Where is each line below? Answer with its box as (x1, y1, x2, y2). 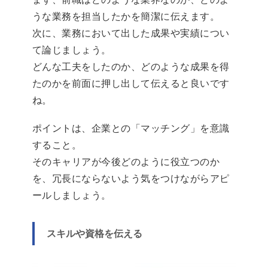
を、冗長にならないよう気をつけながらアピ (32, 173, 230, 184)
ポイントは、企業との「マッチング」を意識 (32, 123, 230, 134)
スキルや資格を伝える (47, 229, 142, 239)
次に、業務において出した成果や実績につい (32, 28, 230, 39)
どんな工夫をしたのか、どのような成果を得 (32, 62, 230, 72)
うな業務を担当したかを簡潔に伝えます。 (32, 11, 220, 22)
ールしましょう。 (32, 190, 111, 201)
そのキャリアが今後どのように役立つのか (32, 157, 220, 167)
